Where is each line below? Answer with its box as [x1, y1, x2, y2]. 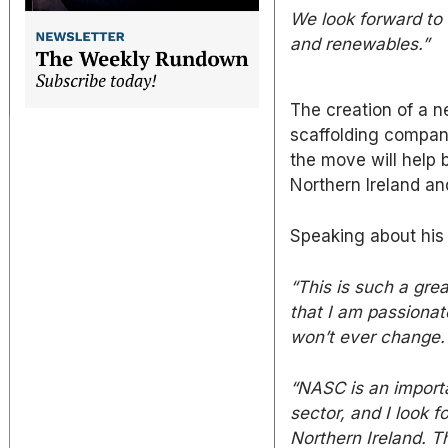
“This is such [290, 277, 399, 297]
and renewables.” [290, 34, 430, 54]
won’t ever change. [290, 327, 446, 347]
